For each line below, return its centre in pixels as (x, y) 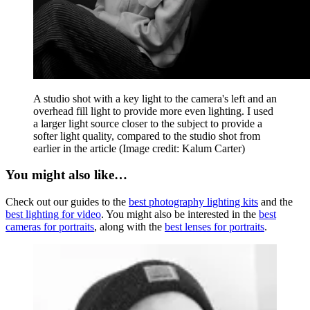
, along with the (129, 227)
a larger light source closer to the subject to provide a (148, 123)
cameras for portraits (50, 227)
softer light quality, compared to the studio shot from (147, 136)
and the (275, 202)
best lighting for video (53, 215)
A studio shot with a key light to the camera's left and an (155, 98)
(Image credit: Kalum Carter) (182, 148)
